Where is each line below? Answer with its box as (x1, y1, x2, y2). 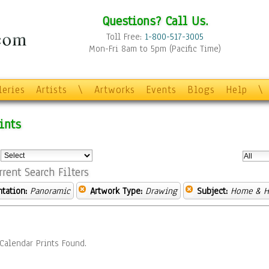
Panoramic (30, 185, 70, 197)
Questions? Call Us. (101, 12, 208, 29)
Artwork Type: (90, 185, 142, 197)
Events (146, 83, 177, 97)
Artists (36, 83, 67, 97)
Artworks (94, 83, 135, 97)
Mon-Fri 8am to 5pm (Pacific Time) (89, 43, 221, 55)
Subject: (197, 185, 228, 197)
